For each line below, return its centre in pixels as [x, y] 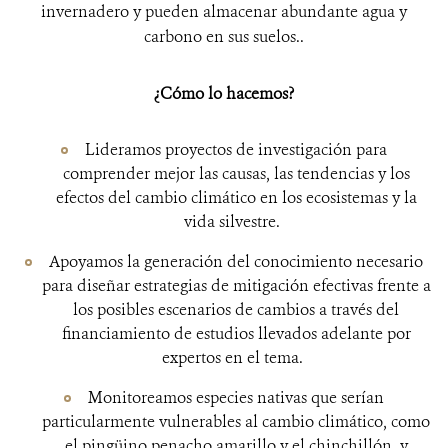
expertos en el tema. [236, 357]
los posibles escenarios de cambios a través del [236, 309]
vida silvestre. [236, 221]
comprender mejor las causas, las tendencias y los [236, 173]
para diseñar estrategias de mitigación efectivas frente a [236, 285]
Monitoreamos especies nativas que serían [236, 397]
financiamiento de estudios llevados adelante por [236, 333]
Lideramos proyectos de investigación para [236, 149]
